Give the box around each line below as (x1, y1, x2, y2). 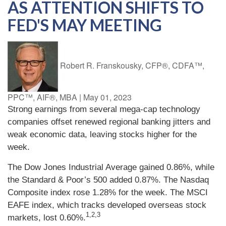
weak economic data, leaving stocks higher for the (8, 129, 197, 139)
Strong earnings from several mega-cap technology (8, 104, 200, 114)
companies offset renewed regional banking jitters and (8, 117, 210, 127)
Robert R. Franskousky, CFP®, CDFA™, (60, 60, 204, 72)
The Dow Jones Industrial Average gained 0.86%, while (8, 162, 214, 172)
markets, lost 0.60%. (8, 212, 86, 222)
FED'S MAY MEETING (8, 15, 162, 35)
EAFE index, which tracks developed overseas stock (8, 200, 206, 210)
